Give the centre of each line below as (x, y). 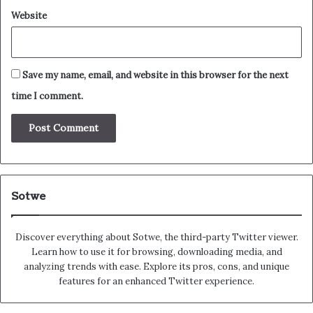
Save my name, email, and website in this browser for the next (155, 75)
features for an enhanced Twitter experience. (156, 282)
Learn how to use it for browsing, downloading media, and (156, 252)
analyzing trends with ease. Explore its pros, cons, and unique (156, 267)
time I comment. (47, 96)
